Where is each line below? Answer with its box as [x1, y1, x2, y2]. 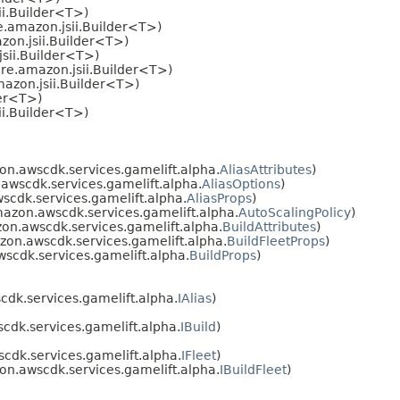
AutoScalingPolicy [238, 204, 351, 220]
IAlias [178, 290, 212, 305]
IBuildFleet [220, 362, 287, 377]
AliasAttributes [220, 162, 312, 177]
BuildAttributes [222, 219, 316, 234]
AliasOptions [202, 176, 280, 191]
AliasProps [187, 190, 252, 205]
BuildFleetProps [227, 233, 325, 248]
